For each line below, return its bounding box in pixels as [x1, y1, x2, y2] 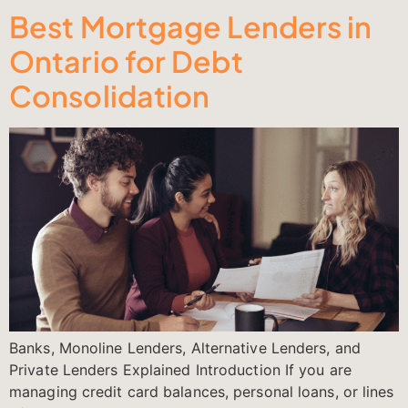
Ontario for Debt [9, 43, 243, 80]
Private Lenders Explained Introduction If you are [9, 361, 352, 380]
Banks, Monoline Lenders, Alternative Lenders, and [9, 339, 361, 358]
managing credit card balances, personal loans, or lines [9, 382, 394, 402]
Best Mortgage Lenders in [9, 8, 372, 46]
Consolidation [9, 77, 210, 115]
